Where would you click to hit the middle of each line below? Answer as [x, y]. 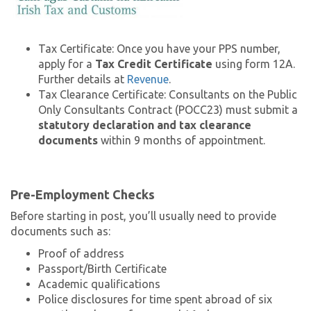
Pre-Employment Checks [83, 195]
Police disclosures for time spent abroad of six [155, 300]
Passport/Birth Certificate [102, 269]
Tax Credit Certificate [154, 64]
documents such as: [60, 232]
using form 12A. [254, 64]
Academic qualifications [99, 284]
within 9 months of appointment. [182, 141]
